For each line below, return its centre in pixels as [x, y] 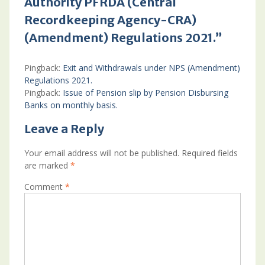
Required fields [209, 153]
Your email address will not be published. [101, 153]
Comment [44, 187]
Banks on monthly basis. [71, 105]
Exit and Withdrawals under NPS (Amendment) [151, 68]
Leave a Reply [64, 129]
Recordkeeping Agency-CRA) [110, 20]
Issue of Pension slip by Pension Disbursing [145, 93]
